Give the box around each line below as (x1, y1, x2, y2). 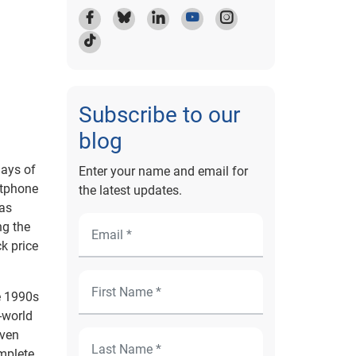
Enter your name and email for (78, 164, 248, 180)
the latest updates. (78, 183, 182, 199)
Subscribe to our (78, 102, 240, 129)
